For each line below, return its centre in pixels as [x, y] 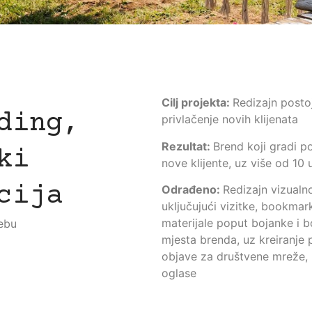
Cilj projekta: [197, 103]
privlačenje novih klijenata [230, 119]
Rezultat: [187, 146]
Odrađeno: [192, 190]
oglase [179, 273]
